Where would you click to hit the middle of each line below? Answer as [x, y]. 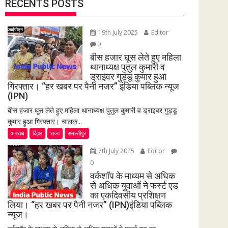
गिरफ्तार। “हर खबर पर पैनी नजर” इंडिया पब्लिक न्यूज [93, 86]
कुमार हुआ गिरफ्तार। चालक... [45, 121]
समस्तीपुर [77, 133]
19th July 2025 [118, 32]
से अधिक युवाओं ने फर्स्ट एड [134, 186]
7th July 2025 [116, 151]
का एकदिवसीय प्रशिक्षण [128, 195]
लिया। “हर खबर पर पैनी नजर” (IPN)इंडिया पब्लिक [90, 205]
